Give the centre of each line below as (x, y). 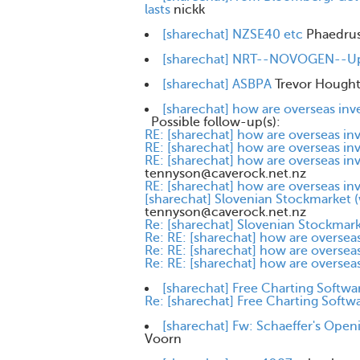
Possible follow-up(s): (213, 122)
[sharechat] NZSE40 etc (233, 35)
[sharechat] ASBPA (217, 84)
